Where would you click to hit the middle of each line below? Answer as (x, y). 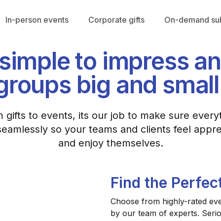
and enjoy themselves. (110, 143)
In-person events (37, 20)
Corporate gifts (116, 20)
